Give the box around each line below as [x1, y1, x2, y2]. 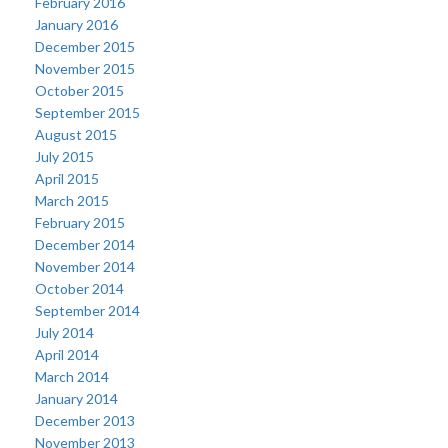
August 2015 [35, 126, 117, 143]
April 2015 [35, 170, 99, 187]
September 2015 [35, 104, 140, 121]
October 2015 [35, 82, 124, 99]
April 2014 [35, 346, 99, 363]
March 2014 [35, 368, 109, 385]
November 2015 [35, 60, 135, 77]
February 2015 [35, 214, 125, 231]
